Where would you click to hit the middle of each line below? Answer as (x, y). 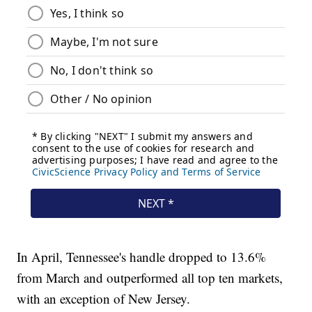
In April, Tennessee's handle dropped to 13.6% (142, 257)
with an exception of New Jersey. (104, 299)
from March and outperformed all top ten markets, (150, 278)
